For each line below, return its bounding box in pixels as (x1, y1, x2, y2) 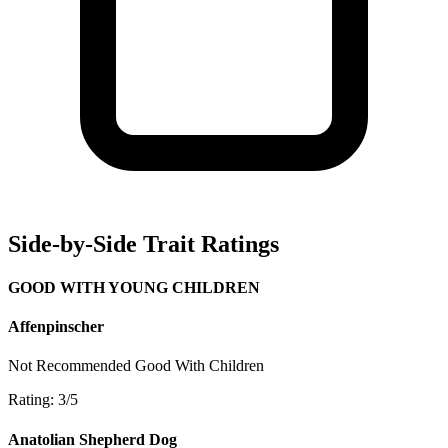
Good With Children (135, 357, 264, 375)
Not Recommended (8, 357, 131, 375)
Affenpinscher (8, 318, 104, 336)
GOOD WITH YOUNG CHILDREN (8, 278, 260, 296)
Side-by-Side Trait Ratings (8, 230, 279, 257)
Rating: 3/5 (8, 391, 78, 409)
